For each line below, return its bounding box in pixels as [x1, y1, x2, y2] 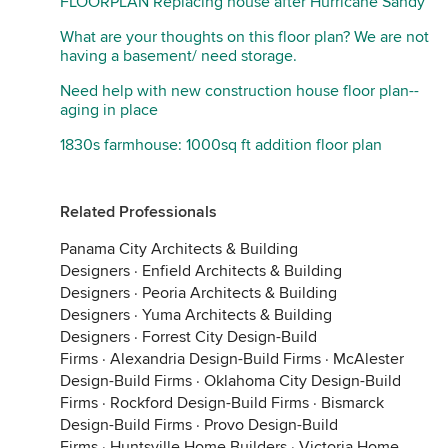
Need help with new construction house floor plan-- [60, 81, 419, 101]
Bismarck [321, 393, 384, 413]
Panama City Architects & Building [60, 239, 298, 259]
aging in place [60, 100, 158, 120]
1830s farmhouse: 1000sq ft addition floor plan [60, 135, 382, 155]
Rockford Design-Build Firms [110, 393, 309, 413]
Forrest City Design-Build [142, 327, 317, 347]
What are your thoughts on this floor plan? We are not [60, 27, 429, 47]
